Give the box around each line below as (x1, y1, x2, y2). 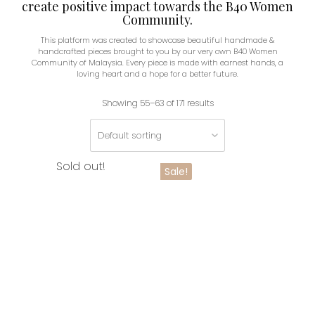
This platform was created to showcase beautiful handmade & (41, 34, 274, 46)
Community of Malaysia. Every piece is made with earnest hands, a (32, 57, 283, 68)
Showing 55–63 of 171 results (101, 97, 214, 109)
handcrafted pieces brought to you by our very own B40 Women (37, 46, 278, 57)
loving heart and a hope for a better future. (77, 68, 238, 79)
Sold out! (56, 158, 106, 174)
